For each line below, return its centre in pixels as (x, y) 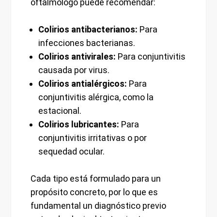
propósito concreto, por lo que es (94, 192)
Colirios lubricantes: (79, 124)
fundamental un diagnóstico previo (99, 206)
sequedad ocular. (72, 152)
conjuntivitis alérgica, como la (96, 97)
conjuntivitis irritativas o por (93, 138)
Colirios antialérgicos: (83, 84)
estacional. (60, 111)
